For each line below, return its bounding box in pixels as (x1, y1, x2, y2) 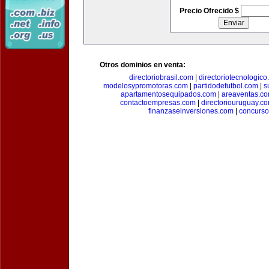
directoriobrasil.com (129, 73, 193, 82)
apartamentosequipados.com (120, 90, 216, 98)
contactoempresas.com (120, 98, 196, 107)
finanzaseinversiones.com (148, 107, 234, 115)
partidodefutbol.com (193, 82, 258, 90)
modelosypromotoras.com (103, 82, 188, 90)
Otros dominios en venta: (100, 61, 186, 69)
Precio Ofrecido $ (179, 7, 241, 15)
